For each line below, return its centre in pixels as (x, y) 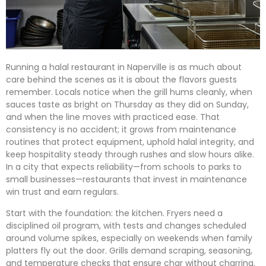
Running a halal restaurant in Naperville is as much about (124, 67)
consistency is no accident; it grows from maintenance (121, 130)
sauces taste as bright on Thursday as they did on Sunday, (127, 105)
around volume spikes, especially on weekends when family (129, 238)
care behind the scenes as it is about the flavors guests (121, 80)
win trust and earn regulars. (62, 192)
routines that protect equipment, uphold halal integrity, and (130, 142)
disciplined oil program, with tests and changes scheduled (126, 225)
